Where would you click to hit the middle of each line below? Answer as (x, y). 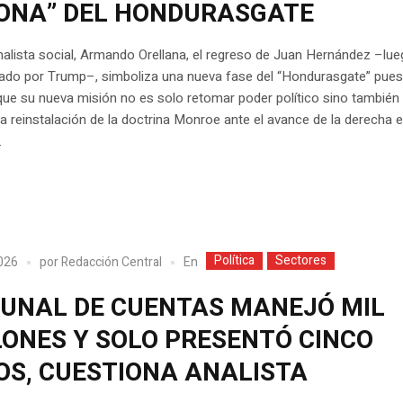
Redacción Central (112, 263)
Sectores (301, 260)
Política (235, 260)
